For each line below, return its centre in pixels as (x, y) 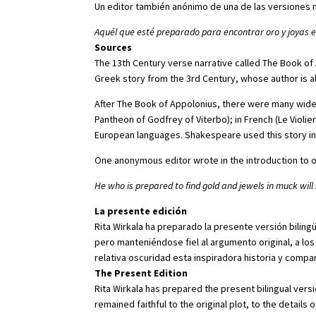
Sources (114, 48)
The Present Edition (141, 273)
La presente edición (141, 211)
